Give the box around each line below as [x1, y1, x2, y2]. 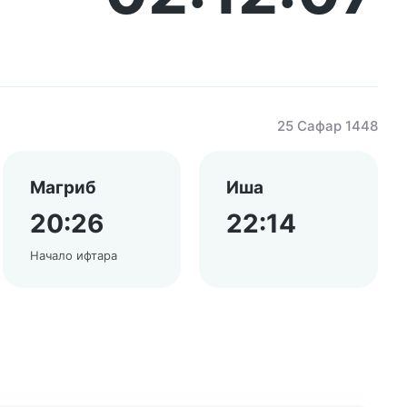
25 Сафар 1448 [277, 117, 378, 134]
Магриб [29, 177, 96, 198]
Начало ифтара [29, 248, 117, 263]
